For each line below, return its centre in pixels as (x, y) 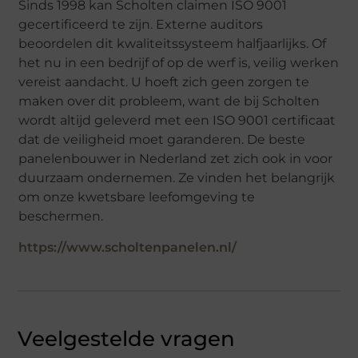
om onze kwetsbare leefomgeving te (137, 197)
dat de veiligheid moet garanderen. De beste (162, 139)
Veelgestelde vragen (127, 339)
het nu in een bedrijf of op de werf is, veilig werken (179, 62)
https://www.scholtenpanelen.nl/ (128, 248)
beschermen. (61, 216)
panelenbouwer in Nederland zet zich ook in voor (176, 158)
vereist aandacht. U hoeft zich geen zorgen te (164, 82)
